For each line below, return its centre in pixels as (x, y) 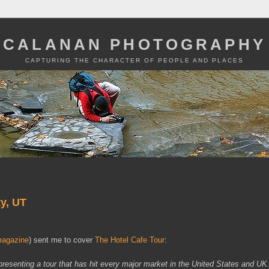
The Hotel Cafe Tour (130, 240)
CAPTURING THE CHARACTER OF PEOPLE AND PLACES (134, 61)
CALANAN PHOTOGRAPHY (134, 44)
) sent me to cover (62, 240)
